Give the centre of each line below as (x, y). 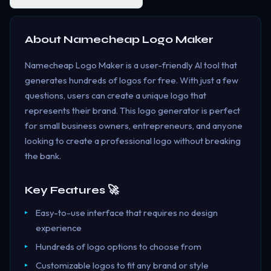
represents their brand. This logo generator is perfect (132, 111)
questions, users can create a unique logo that (116, 96)
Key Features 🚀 (72, 190)
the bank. (43, 156)
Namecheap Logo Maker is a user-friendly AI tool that (131, 65)
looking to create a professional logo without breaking (133, 141)
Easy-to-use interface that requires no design (126, 213)
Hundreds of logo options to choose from (118, 247)
